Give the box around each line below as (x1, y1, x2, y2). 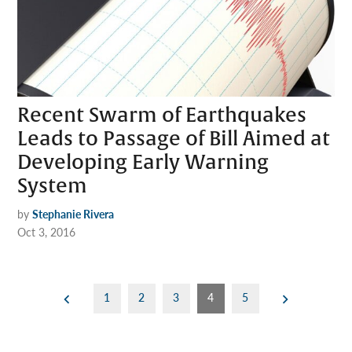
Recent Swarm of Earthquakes (17, 102, 307, 128)
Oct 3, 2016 (17, 223, 76, 240)
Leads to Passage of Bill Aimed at (17, 126, 331, 152)
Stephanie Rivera (32, 205, 115, 222)
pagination (16, 305, 123, 331)
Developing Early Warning (17, 149, 269, 175)
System (17, 173, 88, 199)
